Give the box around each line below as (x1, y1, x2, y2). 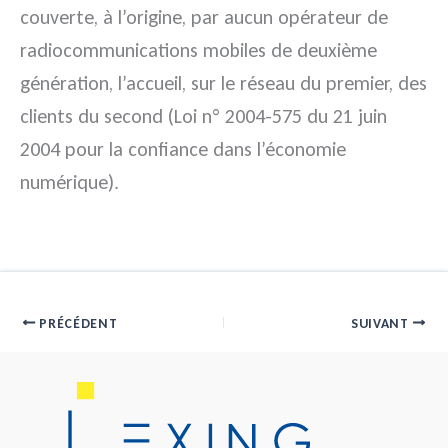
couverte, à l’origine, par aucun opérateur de (20, 5, 388, 29)
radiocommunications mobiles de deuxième (20, 38, 377, 62)
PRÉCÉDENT (35, 314, 118, 332)
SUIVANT (350, 314, 413, 332)
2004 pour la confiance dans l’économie (20, 137, 346, 161)
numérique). (20, 170, 119, 194)
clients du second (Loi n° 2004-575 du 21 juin (20, 104, 387, 128)
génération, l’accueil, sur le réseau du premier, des (20, 71, 427, 95)
